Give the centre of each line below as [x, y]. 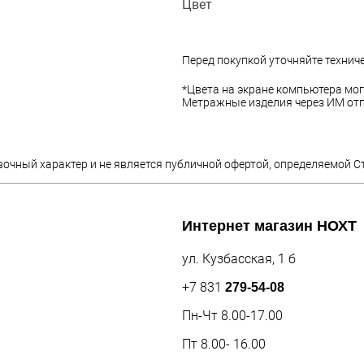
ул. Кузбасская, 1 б [239, 259]
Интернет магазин [249, 226]
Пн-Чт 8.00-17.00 [232, 316]
